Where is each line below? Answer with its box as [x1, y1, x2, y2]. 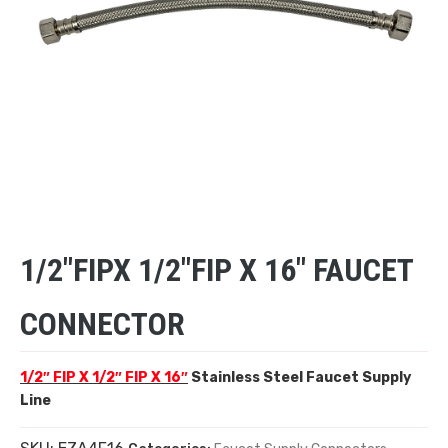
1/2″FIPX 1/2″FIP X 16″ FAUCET [20, 250, 413, 289]
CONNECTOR [20, 304, 185, 343]
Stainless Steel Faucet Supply [188, 368, 411, 386]
